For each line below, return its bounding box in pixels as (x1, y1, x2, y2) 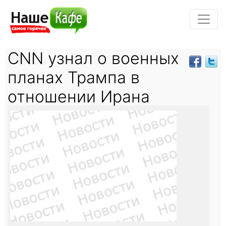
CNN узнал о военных (8, 48, 179, 68)
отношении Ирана (8, 86, 150, 106)
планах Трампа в (8, 67, 140, 87)
